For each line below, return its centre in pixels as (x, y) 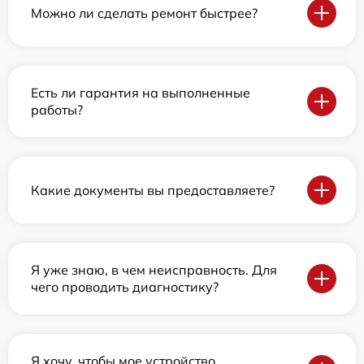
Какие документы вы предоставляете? (153, 190)
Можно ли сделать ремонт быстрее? (144, 13)
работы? (57, 110)
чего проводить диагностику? (125, 287)
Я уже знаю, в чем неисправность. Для (154, 270)
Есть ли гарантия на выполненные (141, 93)
